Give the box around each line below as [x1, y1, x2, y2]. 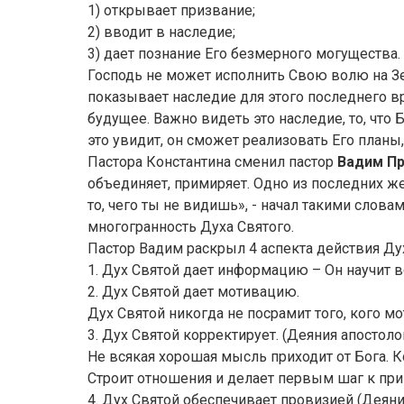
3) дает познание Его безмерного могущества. [87, 45, 400, 62]
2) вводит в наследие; [87, 23, 235, 41]
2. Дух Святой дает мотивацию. [87, 283, 299, 300]
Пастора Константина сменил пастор [87, 153, 337, 170]
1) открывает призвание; [87, 2, 255, 19]
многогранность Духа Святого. [87, 218, 294, 235]
